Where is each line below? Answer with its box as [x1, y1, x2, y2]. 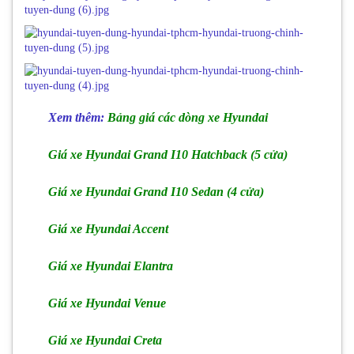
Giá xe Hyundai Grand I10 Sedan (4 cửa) [48, 185, 264, 198]
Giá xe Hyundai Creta [48, 333, 162, 347]
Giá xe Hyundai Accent [48, 222, 168, 235]
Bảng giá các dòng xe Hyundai [107, 111, 268, 124]
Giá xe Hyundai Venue [48, 296, 166, 310]
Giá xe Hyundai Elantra [48, 259, 173, 273]
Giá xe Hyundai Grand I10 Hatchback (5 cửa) [48, 148, 288, 161]
